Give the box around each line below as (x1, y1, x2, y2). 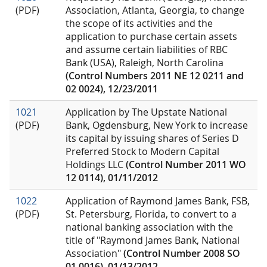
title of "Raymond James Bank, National (66, 234, 240, 247)
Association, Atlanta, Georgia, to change (66, 4, 244, 17)
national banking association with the (66, 221, 233, 234)
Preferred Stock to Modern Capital (66, 145, 219, 159)
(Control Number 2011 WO (126, 158, 246, 172)
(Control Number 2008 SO (123, 247, 240, 260)
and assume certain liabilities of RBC (66, 43, 228, 57)
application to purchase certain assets (66, 30, 237, 44)
